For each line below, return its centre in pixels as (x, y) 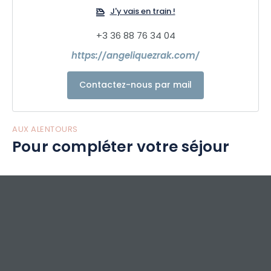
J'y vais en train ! (142, 12)
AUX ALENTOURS (45, 130)
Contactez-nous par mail (135, 86)
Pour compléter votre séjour (121, 148)
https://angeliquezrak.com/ (135, 57)
